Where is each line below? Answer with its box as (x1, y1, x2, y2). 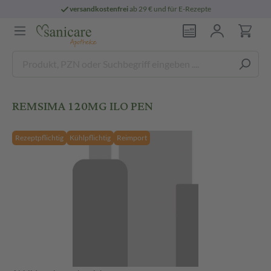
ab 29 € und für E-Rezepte (128, 4, 212, 13)
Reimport (117, 133, 147, 142)
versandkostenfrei (70, 4, 129, 13)
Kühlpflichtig (70, 133, 111, 142)
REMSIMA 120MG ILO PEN (12, 94, 153, 118)
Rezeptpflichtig (15, 133, 64, 142)
